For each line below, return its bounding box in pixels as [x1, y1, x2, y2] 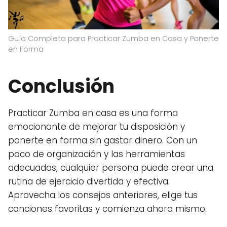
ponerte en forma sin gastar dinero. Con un [8, 134, 197, 146]
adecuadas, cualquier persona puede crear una [8, 162, 213, 174]
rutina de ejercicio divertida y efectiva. [8, 175, 170, 187]
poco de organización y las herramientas [8, 148, 185, 160]
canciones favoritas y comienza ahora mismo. [8, 203, 207, 215]
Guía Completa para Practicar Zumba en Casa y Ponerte [8, 33, 219, 44]
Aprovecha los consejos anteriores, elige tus [8, 189, 198, 201]
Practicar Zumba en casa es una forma [8, 107, 178, 119]
